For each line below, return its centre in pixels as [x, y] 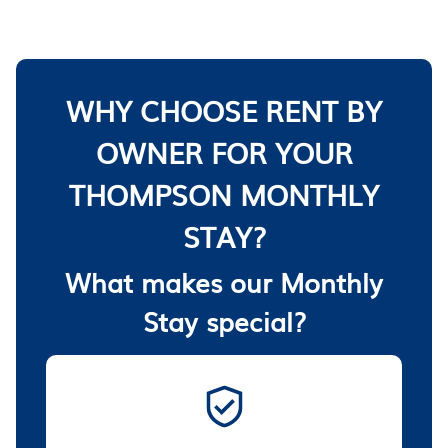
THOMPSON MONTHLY [224, 193]
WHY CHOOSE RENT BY [224, 109]
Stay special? [224, 320]
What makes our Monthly [224, 281]
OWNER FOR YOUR [224, 151]
